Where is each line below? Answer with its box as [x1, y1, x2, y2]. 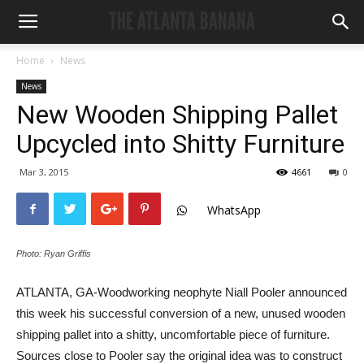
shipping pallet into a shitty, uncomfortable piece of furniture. [16, 327, 330, 341]
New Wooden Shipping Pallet [16, 99, 338, 130]
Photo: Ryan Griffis [16, 249, 91, 258]
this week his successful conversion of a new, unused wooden [16, 306, 345, 320]
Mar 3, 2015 [19, 166, 68, 178]
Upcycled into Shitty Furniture [16, 128, 344, 159]
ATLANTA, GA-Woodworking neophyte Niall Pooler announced [16, 285, 347, 299]
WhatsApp [207, 202, 261, 219]
